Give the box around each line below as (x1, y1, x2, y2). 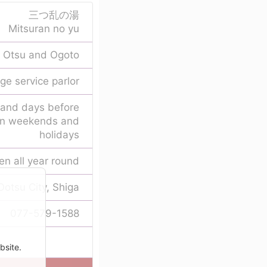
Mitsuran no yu (8, 22, 79, 35)
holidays (39, 128, 79, 141)
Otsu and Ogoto (2, 48, 79, 61)
